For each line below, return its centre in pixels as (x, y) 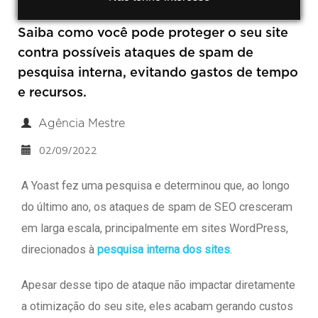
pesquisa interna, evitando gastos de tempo (158, 73)
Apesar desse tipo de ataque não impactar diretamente (158, 285)
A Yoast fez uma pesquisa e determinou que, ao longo (155, 186)
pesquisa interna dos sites (164, 250)
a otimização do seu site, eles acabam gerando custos (157, 306)
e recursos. (52, 93)
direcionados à (59, 250)
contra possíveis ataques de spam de (136, 53)
